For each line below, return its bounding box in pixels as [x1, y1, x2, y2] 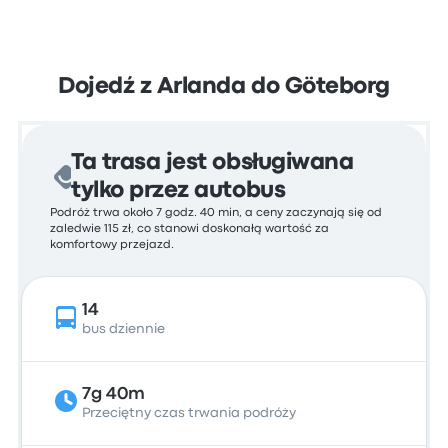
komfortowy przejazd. [50, 240, 175, 250]
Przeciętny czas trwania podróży [82, 407, 297, 419]
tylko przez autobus [71, 181, 286, 201]
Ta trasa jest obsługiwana [71, 153, 354, 173]
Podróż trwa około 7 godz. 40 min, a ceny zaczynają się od [50, 208, 383, 218]
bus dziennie [82, 323, 166, 335]
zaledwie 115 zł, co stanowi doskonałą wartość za [50, 224, 330, 234]
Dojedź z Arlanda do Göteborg [58, 77, 390, 97]
